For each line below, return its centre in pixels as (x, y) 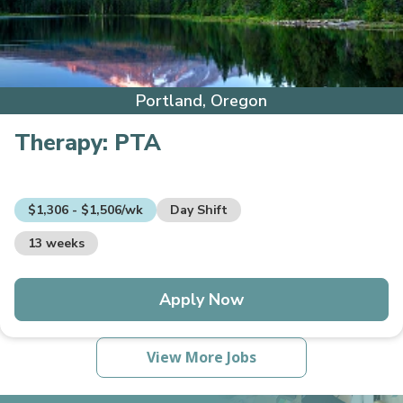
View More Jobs (201, 358)
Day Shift (199, 210)
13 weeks (56, 244)
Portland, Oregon (201, 101)
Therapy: (64, 143)
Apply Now (201, 300)
